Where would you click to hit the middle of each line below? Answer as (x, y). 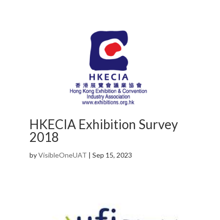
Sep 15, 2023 (112, 155)
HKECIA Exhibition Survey (103, 124)
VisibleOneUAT (62, 155)
